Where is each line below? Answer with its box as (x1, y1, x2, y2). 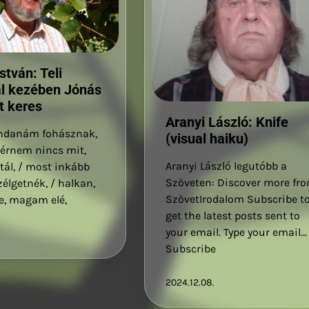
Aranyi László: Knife (166, 114, 289, 131)
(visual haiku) (166, 130, 249, 148)
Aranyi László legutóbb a (166, 159, 288, 173)
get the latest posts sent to (166, 209, 301, 223)
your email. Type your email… (166, 226, 308, 239)
